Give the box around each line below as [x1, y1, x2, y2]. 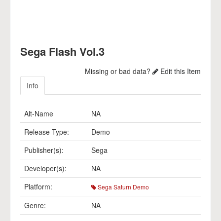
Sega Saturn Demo [96, 183, 149, 191]
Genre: [24, 200, 46, 210]
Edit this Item [158, 66, 201, 76]
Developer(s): [24, 163, 67, 173]
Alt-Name [24, 109, 53, 118]
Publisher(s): [24, 145, 64, 155]
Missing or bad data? [85, 66, 152, 76]
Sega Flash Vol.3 [20, 43, 105, 59]
